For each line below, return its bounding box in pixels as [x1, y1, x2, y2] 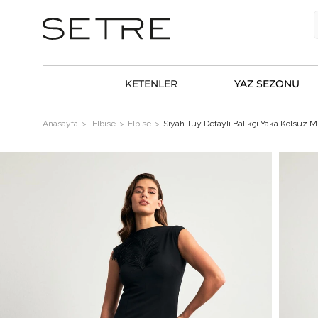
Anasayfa [43, 119, 78, 128]
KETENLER [125, 77, 177, 90]
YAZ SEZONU [234, 77, 300, 90]
